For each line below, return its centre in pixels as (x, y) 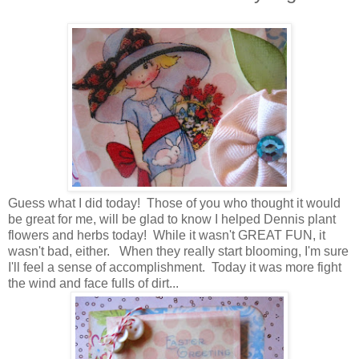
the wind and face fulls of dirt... (95, 283)
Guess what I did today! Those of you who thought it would (174, 203)
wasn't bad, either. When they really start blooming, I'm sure (178, 251)
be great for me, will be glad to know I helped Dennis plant (172, 219)
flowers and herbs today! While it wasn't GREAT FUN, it (167, 235)
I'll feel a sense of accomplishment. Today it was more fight (175, 267)
